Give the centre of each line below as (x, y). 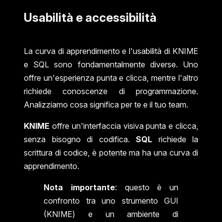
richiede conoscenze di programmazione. (111, 91)
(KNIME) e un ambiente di (111, 214)
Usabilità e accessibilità (90, 18)
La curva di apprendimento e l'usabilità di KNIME (111, 51)
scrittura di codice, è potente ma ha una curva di (111, 153)
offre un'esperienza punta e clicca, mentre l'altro (111, 78)
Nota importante (79, 188)
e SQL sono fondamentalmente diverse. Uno (111, 65)
